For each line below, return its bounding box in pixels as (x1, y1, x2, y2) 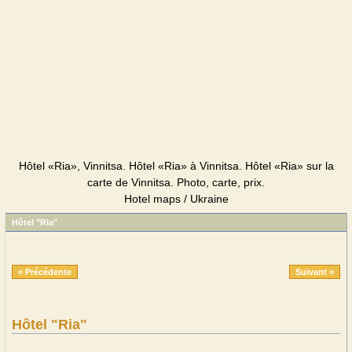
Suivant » (295, 267, 334, 277)
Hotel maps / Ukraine (123, 192, 229, 205)
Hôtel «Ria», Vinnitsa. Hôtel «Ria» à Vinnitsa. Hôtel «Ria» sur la (18, 159, 334, 172)
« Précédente (18, 267, 71, 277)
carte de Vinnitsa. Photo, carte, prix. (87, 176, 265, 189)
